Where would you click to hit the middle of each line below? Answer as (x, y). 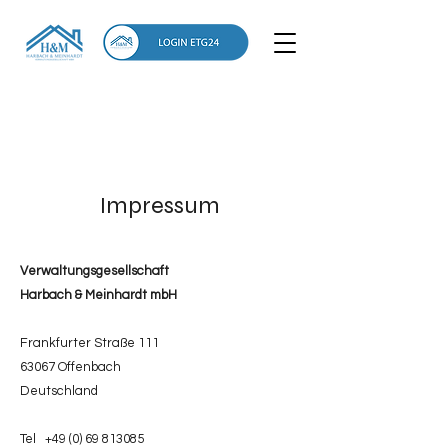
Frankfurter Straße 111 (91, 343)
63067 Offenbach (70, 367)
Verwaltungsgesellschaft (94, 271)
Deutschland (59, 391)
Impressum (160, 205)
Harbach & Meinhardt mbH (98, 295)
